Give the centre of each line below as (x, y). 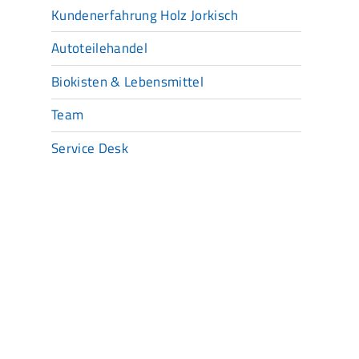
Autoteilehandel (100, 48)
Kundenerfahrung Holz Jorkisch (145, 15)
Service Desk (90, 149)
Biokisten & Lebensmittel (128, 81)
